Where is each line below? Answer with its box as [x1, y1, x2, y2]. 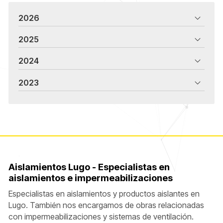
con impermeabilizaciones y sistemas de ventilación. [8, 212, 194, 222]
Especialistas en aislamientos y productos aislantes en [8, 189, 200, 199]
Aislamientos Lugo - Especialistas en [8, 161, 170, 173]
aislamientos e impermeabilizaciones [8, 172, 173, 184]
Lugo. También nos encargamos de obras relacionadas [8, 201, 204, 211]
